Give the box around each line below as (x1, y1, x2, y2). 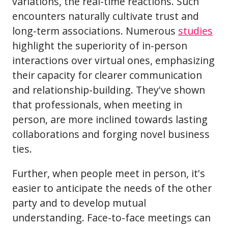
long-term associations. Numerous (12, 23, 178, 38)
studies (178, 23, 213, 38)
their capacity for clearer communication (12, 68, 202, 82)
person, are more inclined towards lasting (12, 112, 208, 126)
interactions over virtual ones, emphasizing (12, 53, 215, 67)
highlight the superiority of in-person (12, 38, 187, 52)
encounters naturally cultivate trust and (12, 9, 199, 23)
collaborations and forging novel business (12, 127, 210, 141)
